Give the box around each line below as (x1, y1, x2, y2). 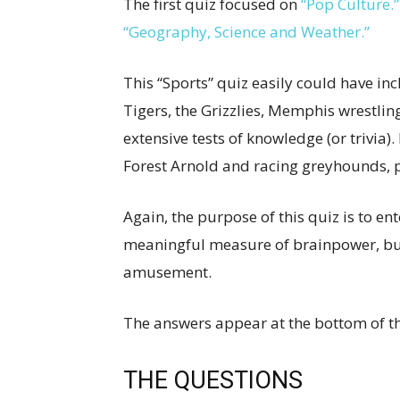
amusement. (123, 262, 212, 282)
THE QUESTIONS (123, 366, 309, 395)
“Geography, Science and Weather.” (123, 21, 370, 42)
